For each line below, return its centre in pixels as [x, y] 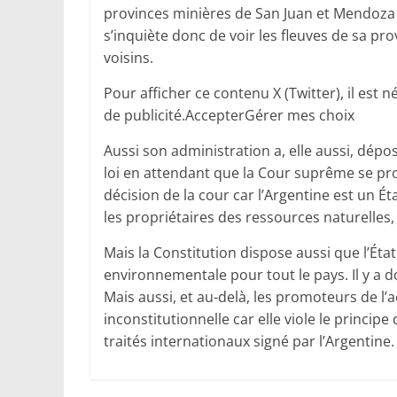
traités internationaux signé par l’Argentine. [249, 342]
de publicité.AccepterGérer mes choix [229, 116]
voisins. [128, 58]
